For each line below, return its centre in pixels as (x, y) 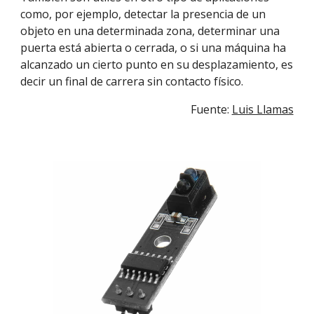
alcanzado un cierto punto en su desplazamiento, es (157, 64)
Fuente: (211, 109)
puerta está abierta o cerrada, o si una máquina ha (153, 48)
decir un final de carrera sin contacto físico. (132, 81)
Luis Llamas (262, 109)
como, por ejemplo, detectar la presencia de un (143, 14)
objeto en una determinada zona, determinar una (150, 31)
